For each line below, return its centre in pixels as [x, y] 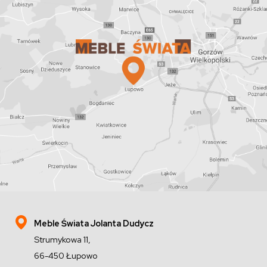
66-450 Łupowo [66, 256]
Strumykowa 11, [63, 240]
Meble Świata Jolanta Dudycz [94, 223]
